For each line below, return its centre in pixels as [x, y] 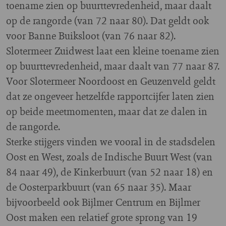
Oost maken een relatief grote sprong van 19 [102, 217]
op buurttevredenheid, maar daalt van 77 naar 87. [113, 66]
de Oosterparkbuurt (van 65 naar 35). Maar [99, 187]
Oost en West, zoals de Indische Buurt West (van [109, 157]
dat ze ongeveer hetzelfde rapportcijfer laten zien [110, 96]
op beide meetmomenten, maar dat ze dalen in [107, 111]
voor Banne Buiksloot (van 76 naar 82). [91, 36]
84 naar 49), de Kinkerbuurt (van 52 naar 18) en [109, 172]
